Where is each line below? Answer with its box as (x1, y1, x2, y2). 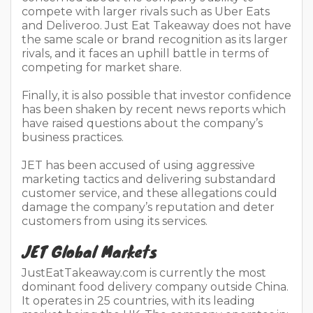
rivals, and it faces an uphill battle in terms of (22, 47, 269, 61)
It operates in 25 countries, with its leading (22, 294, 255, 308)
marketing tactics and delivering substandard (22, 173, 276, 187)
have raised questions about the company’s (22, 117, 263, 131)
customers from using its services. (22, 214, 208, 228)
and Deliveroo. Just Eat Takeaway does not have (22, 19, 291, 33)
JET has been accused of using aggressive (22, 159, 255, 173)
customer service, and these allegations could (22, 187, 277, 201)
